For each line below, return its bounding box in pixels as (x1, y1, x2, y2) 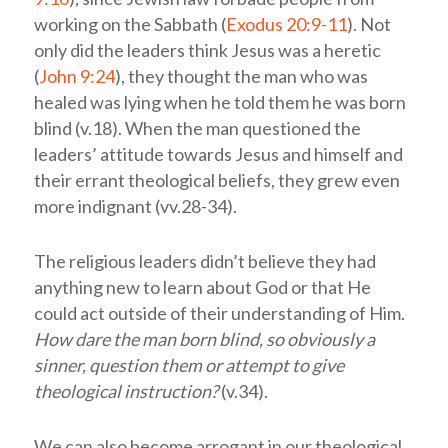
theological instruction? (33, 379, 218, 402)
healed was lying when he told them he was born (33, 90, 406, 113)
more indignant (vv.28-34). (33, 194, 237, 217)
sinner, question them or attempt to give (33, 353, 344, 376)
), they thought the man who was (114, 64, 368, 87)
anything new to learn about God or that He (33, 275, 371, 298)
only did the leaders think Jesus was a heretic (33, 38, 381, 61)
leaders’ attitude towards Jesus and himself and (33, 142, 403, 165)
